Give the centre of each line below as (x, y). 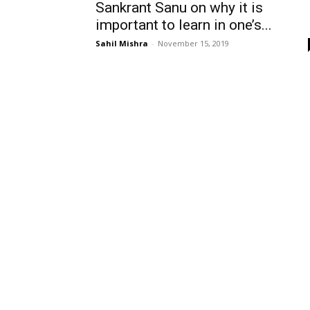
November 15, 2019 (193, 43)
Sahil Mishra (122, 43)
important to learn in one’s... (184, 25)
